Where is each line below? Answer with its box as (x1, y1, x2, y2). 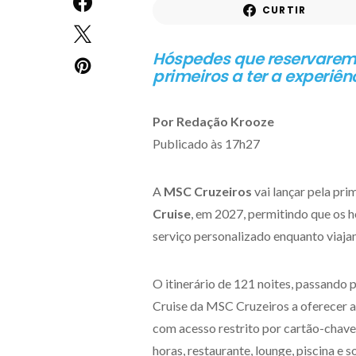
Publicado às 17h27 (153, 136, 260, 151)
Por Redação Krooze (153, 114, 274, 129)
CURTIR (261, 3, 307, 17)
